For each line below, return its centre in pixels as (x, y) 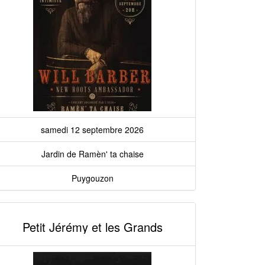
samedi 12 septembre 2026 (92, 130)
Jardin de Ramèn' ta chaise (92, 154)
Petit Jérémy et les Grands (92, 227)
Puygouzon (92, 178)
